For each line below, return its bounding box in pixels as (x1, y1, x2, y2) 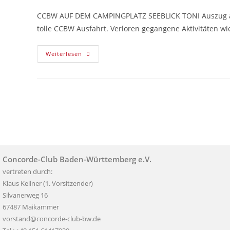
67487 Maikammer (3, 202, 59, 212)
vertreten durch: (3, 167, 52, 176)
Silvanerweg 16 (3, 190, 48, 200)
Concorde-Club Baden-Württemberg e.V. (3, 154, 151, 164)
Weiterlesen (46, 50, 82, 57)
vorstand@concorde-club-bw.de (3, 214, 101, 223)
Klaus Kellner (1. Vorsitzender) (3, 179, 93, 188)
